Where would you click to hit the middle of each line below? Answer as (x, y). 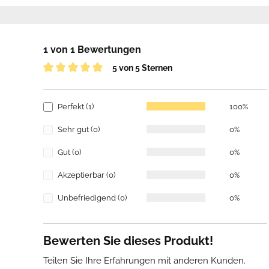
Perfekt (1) (76, 107)
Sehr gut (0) (79, 130)
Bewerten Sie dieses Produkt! (128, 241)
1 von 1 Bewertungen (92, 50)
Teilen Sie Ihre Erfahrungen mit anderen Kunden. (144, 261)
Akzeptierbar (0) (86, 175)
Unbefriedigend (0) (92, 198)
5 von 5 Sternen (142, 68)
